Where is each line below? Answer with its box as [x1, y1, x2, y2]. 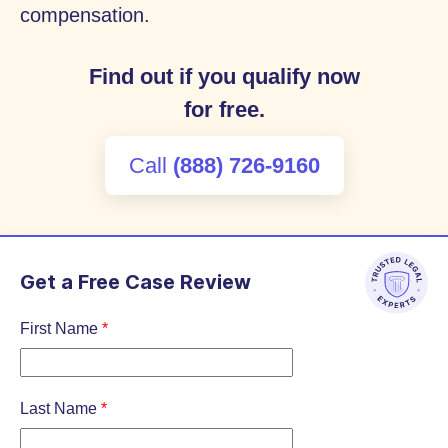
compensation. [20, 4, 150, 26]
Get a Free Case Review [20, 270, 251, 294]
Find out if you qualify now [88, 64, 360, 89]
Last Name [20, 400, 101, 418]
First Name [20, 320, 102, 337]
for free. [183, 97, 265, 122]
